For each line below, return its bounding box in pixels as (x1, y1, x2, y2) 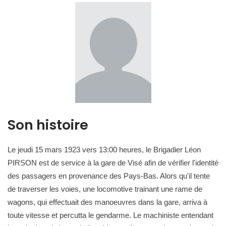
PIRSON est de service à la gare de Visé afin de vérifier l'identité (8, 158, 218, 167)
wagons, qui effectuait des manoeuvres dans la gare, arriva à (8, 198, 207, 206)
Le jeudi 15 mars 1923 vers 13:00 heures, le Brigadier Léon (8, 145, 201, 154)
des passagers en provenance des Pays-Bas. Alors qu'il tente (8, 172, 210, 180)
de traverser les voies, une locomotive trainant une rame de (8, 185, 202, 193)
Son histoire (8, 116, 88, 134)
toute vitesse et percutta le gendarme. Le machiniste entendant (8, 211, 213, 219)
